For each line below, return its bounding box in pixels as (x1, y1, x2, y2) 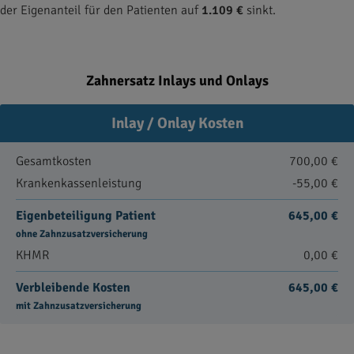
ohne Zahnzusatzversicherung (16, 228, 148, 240)
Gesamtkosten (16, 153, 92, 169)
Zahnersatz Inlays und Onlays (85, 72, 269, 89)
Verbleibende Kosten (16, 280, 130, 296)
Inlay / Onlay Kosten (111, 114, 243, 133)
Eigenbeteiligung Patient (16, 208, 156, 224)
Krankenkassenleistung (16, 175, 141, 191)
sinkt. (243, 2, 276, 18)
